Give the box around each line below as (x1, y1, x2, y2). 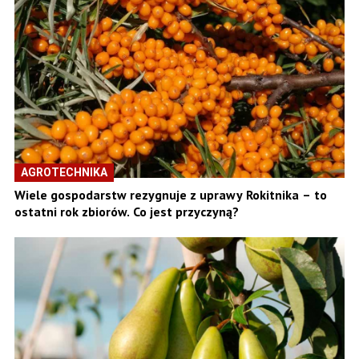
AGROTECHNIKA (21, 166, 107, 179)
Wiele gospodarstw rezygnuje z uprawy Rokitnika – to (14, 187, 327, 204)
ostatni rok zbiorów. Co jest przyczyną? (14, 204, 239, 220)
